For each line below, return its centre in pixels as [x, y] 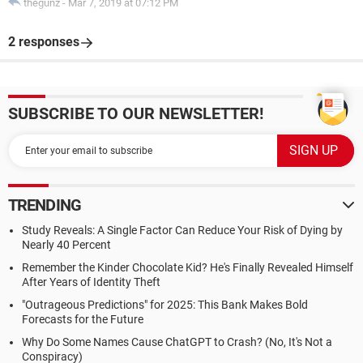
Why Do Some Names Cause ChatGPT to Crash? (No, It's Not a [177, 342]
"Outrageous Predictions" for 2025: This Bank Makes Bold [165, 305]
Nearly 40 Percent [66, 245]
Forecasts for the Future [83, 319]
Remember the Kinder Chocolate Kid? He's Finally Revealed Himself [188, 267]
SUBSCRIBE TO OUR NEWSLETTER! [136, 113]
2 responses [44, 42]
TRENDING [45, 205]
